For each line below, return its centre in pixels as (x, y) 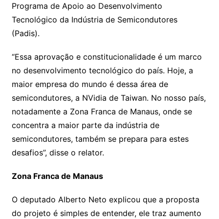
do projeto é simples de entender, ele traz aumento (106, 213)
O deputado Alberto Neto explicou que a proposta (105, 199)
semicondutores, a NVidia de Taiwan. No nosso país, (109, 98)
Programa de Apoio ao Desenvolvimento (87, 6)
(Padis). (25, 33)
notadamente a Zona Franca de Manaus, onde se (102, 111)
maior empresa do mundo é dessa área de (90, 84)
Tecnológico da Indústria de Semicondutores (94, 20)
